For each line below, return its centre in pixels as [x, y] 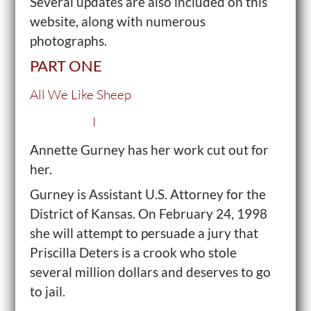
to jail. [47, 291]
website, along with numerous [117, 21]
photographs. [68, 41]
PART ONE [66, 66]
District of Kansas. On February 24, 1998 [148, 213]
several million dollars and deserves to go [150, 272]
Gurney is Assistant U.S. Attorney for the [148, 194]
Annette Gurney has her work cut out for [149, 150]
